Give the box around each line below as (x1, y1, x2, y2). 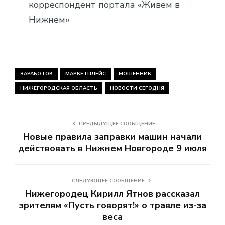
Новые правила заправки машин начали (23, 130, 202, 143)
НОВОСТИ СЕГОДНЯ (110, 84, 164, 92)
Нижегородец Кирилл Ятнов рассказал (25, 187, 200, 200)
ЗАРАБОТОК (20, 70, 53, 77)
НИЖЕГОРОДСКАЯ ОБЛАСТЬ (20, 84, 97, 92)
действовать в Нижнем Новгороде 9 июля (18, 142, 207, 154)
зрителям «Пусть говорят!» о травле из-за (19, 199, 206, 211)
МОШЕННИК (119, 70, 151, 77)
